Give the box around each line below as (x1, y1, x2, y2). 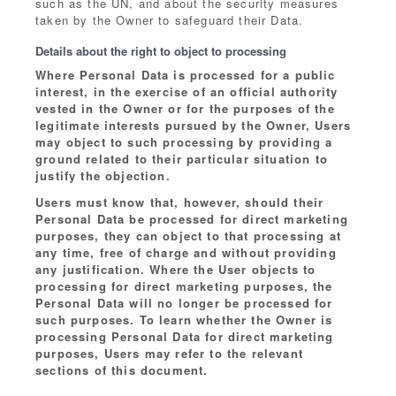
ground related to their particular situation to (35, 150, 328, 167)
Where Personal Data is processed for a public (35, 66, 336, 83)
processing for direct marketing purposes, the (35, 278, 333, 294)
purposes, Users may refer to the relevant (35, 345, 303, 362)
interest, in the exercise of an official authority (35, 83, 339, 100)
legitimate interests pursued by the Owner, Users (35, 117, 352, 133)
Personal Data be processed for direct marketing (35, 210, 348, 227)
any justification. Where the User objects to (35, 261, 316, 278)
